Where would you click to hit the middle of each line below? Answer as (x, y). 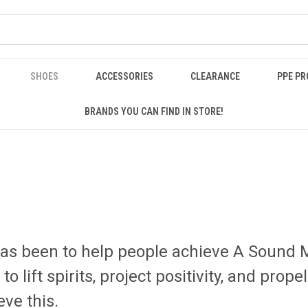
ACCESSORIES (124, 76)
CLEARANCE (215, 76)
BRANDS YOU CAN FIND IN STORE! (154, 111)
